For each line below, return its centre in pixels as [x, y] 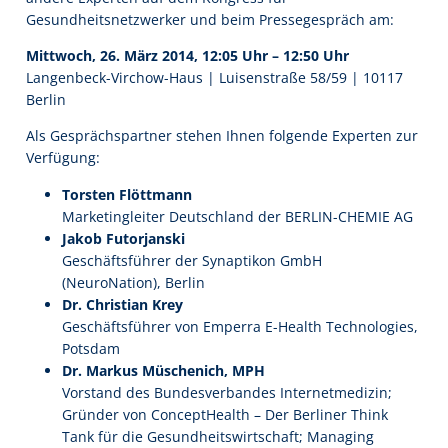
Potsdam [91, 348]
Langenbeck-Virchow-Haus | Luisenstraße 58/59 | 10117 [214, 78]
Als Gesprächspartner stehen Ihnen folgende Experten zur [222, 136]
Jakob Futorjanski [123, 238]
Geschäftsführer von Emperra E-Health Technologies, [240, 326]
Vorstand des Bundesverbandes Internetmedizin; [227, 392]
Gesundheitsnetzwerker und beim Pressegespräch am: [210, 19]
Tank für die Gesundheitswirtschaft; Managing [218, 436]
